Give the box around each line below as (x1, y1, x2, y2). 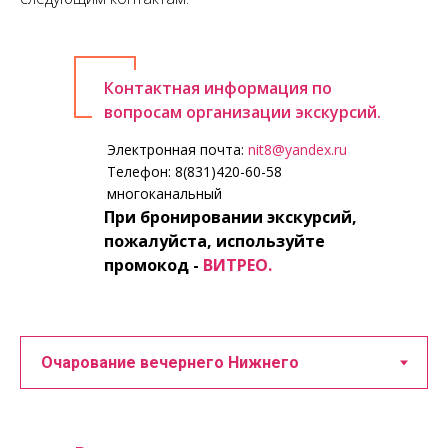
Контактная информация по (104, 77, 332, 99)
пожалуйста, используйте (104, 230, 325, 252)
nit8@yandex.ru (248, 140, 347, 159)
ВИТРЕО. (203, 254, 272, 276)
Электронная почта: (107, 140, 248, 159)
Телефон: (107, 162, 175, 181)
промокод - (104, 254, 203, 276)
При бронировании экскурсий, (104, 206, 357, 228)
